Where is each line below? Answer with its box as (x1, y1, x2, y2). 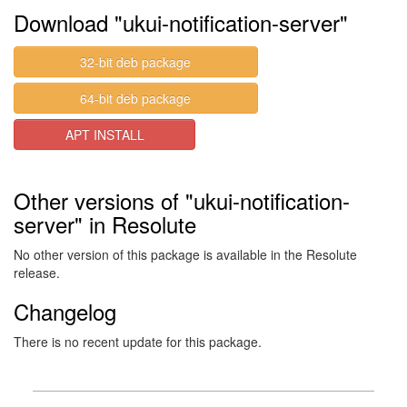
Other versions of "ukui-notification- (14, 184, 350, 216)
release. (14, 263, 60, 282)
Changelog (14, 295, 116, 327)
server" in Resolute (14, 208, 196, 240)
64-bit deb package (80, 89, 192, 107)
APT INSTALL (65, 125, 144, 144)
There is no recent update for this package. (14, 333, 262, 351)
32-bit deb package (80, 53, 192, 71)
